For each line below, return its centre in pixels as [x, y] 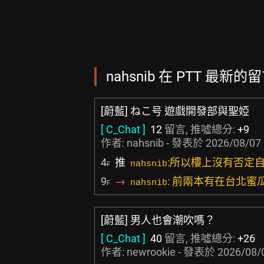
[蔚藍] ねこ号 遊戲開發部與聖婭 [175, 111]
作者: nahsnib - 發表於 [153, 143]
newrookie [151, 252]
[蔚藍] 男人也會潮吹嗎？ [158, 220]
